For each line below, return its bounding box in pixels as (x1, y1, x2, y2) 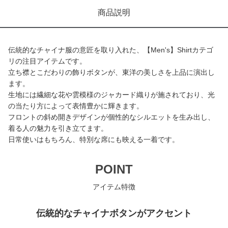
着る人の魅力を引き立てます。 (8, 124, 108, 132)
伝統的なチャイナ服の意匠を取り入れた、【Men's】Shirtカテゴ (8, 46, 213, 54)
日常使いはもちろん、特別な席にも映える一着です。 (8, 135, 179, 144)
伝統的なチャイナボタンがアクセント (36, 208, 192, 218)
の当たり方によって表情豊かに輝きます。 (8, 102, 144, 110)
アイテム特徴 (93, 183, 135, 191)
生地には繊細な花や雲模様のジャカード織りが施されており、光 (8, 91, 215, 99)
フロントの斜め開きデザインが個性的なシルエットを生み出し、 (8, 113, 215, 121)
